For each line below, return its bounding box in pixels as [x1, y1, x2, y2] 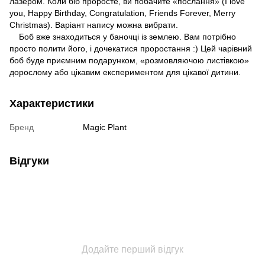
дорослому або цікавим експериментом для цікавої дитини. [9, 67, 241, 77]
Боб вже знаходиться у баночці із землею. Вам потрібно [9, 31, 236, 41]
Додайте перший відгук [82, 244, 183, 254]
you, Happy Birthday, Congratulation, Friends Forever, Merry [9, 8, 235, 18]
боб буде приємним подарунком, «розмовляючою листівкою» [9, 55, 249, 65]
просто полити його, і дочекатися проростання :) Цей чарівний [9, 43, 252, 53]
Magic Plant [83, 122, 127, 132]
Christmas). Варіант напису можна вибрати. [9, 20, 178, 30]
